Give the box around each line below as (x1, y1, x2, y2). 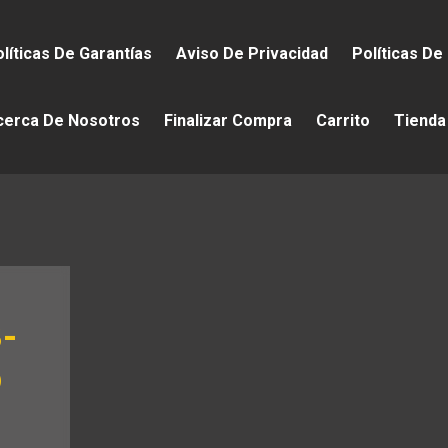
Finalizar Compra (164, 111, 292, 130)
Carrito (316, 111, 370, 130)
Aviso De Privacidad (176, 44, 328, 63)
